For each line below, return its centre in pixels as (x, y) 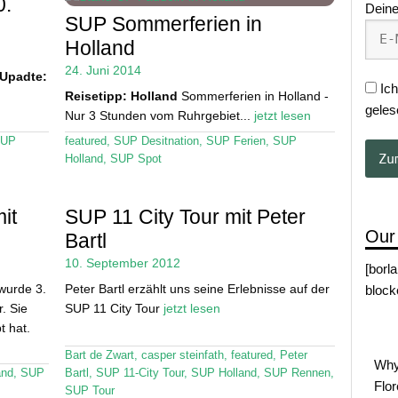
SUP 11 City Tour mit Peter (185, 217)
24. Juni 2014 (103, 70)
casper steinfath (182, 356)
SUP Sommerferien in (163, 24)
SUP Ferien (235, 141)
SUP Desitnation (156, 141)
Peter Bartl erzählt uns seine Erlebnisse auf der (197, 289)
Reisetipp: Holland (121, 96)
